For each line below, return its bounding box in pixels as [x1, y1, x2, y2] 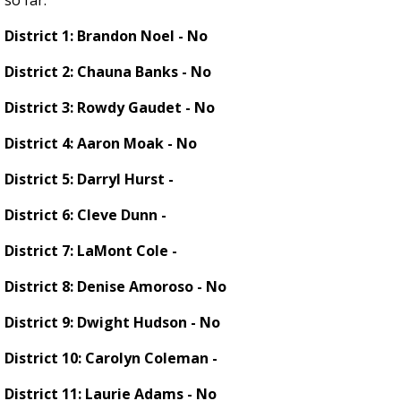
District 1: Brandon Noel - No [4, 26, 208, 47]
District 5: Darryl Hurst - [4, 169, 177, 190]
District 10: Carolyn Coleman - [4, 348, 221, 369]
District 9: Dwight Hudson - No [4, 312, 220, 333]
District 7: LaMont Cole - [4, 241, 181, 261]
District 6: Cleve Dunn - [4, 205, 170, 226]
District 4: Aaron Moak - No [4, 133, 197, 154]
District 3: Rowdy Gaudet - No [4, 98, 215, 118]
